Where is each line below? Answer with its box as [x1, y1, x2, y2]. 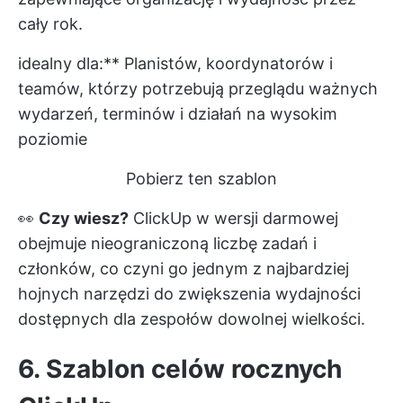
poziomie [18, 130, 87, 149]
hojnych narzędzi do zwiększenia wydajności [18, 284, 361, 304]
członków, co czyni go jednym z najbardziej [18, 259, 349, 279]
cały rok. [18, 14, 83, 34]
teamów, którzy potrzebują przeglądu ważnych [18, 79, 378, 99]
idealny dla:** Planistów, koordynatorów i [18, 54, 333, 74]
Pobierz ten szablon [126, 169, 277, 189]
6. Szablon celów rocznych [18, 354, 342, 385]
